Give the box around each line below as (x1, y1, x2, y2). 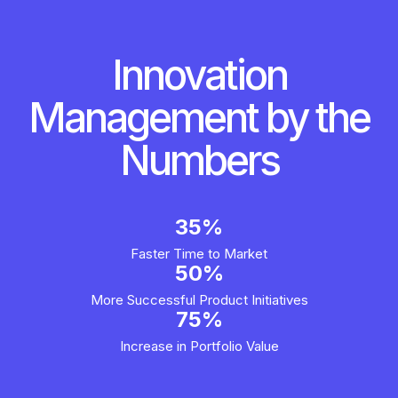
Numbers (119, 135, 279, 186)
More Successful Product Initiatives (90, 291, 308, 309)
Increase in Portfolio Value (119, 338, 279, 355)
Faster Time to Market (131, 245, 267, 263)
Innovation (111, 50, 287, 100)
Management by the (28, 92, 370, 143)
